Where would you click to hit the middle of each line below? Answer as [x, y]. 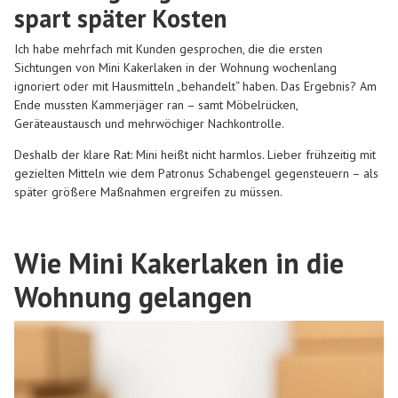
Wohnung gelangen [133, 296]
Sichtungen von [56, 67]
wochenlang [303, 67]
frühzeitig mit [341, 155]
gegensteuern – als [325, 174]
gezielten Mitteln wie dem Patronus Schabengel [143, 174]
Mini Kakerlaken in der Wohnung [184, 67]
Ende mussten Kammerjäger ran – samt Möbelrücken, [156, 104]
